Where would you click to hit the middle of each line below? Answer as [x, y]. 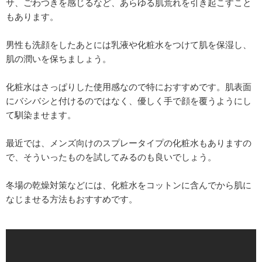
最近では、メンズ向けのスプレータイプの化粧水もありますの [129, 142]
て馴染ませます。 [41, 114]
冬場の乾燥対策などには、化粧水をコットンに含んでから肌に [129, 185]
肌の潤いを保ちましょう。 [58, 58]
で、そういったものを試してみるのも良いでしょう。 [111, 156]
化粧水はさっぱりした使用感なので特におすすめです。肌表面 [129, 86]
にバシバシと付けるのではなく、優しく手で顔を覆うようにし [129, 100]
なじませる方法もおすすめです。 [72, 199]
